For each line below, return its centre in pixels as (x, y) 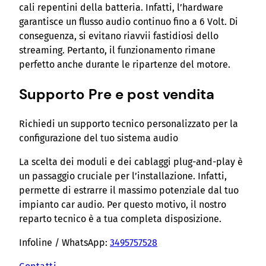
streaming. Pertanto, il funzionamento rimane (117, 50)
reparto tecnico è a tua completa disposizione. (120, 218)
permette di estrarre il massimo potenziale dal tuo (129, 190)
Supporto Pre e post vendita (117, 94)
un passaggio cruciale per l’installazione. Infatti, (123, 176)
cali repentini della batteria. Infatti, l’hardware (121, 8)
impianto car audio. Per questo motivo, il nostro (123, 204)
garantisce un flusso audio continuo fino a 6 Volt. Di (129, 22)
